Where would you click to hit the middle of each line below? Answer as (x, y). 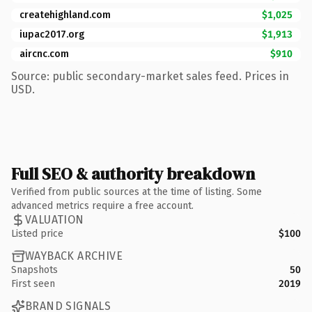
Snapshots (34, 270)
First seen (33, 283)
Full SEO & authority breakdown (133, 173)
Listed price (37, 233)
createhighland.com (65, 15)
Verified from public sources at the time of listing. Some (136, 192)
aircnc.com (44, 54)
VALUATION (55, 220)
